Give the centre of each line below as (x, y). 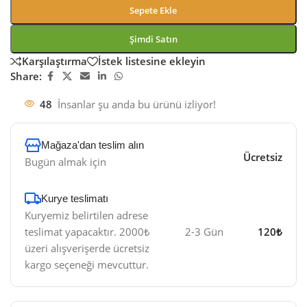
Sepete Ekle (153, 10)
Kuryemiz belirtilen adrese (86, 215)
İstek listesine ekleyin (152, 61)
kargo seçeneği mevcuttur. (87, 264)
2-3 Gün (204, 231)
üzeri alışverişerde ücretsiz (87, 248)
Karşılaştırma (54, 61)
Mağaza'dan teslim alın (93, 145)
